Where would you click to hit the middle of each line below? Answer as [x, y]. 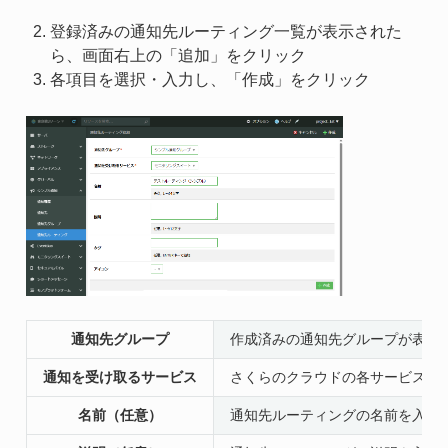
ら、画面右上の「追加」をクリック [177, 55]
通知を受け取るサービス [119, 377]
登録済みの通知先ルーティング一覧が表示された [225, 31]
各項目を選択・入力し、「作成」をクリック [209, 79]
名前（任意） [119, 415]
